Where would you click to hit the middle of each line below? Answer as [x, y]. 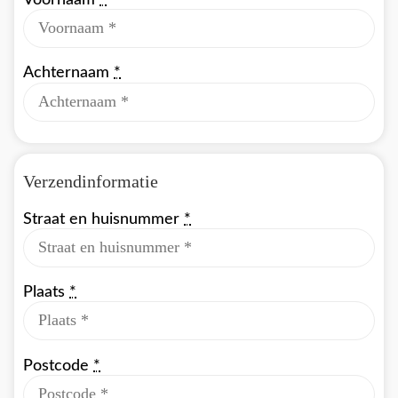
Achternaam [68, 73]
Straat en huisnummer [103, 219]
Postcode [58, 365]
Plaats [46, 292]
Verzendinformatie [91, 181]
